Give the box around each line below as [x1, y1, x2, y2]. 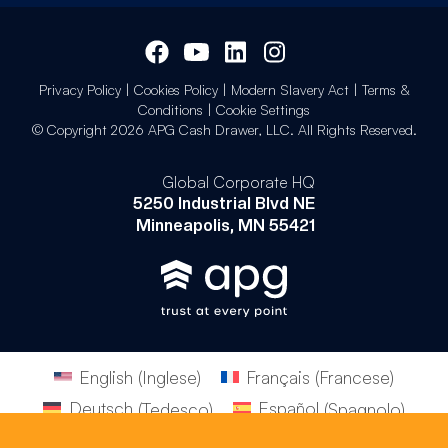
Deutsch [68, 397, 133, 420]
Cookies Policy [133, 80, 218, 98]
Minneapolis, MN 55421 [136, 215, 315, 235]
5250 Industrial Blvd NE [133, 193, 315, 213]
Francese [319, 365, 391, 388]
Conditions [138, 100, 203, 118]
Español [257, 397, 319, 420]
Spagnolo [327, 397, 401, 420]
